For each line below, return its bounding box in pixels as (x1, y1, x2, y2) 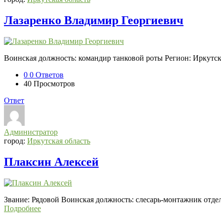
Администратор (4, 128, 58, 136)
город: (4, 137, 27, 145)
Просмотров (34, 79, 75, 88)
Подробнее (4, 204, 41, 213)
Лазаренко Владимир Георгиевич (4, 14, 184, 27)
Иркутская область (27, 137, 90, 145)
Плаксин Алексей (4, 155, 99, 168)
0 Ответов (30, 71, 64, 79)
